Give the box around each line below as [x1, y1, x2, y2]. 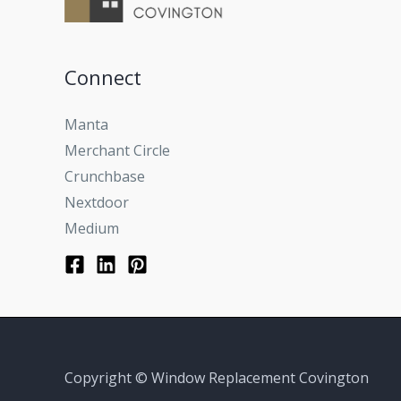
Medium [64, 218, 119, 238]
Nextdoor [64, 192, 129, 212]
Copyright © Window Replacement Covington [64, 367, 369, 388]
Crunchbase [64, 166, 145, 186]
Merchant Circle [64, 140, 170, 160]
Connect [64, 63, 141, 90]
